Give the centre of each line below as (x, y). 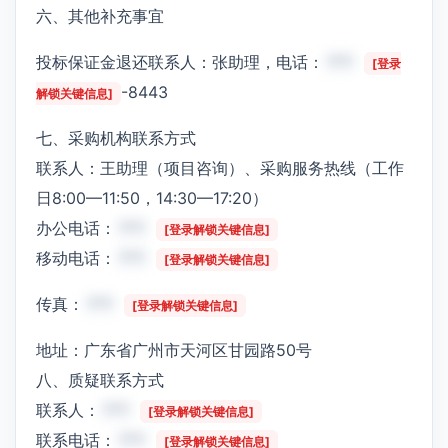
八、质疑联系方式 (100, 379)
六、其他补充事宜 (100, 15)
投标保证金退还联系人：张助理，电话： (180, 61)
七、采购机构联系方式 (116, 137)
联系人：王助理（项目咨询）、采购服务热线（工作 (220, 167)
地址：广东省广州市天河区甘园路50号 (174, 349)
